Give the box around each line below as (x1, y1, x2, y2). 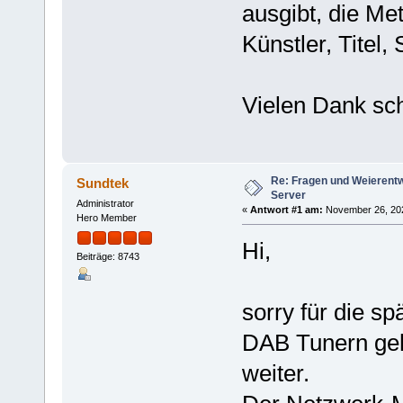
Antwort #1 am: (249, 204, 323, 216)
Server (270, 189, 306, 202)
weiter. (241, 360, 309, 388)
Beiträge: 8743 (76, 250, 139, 262)
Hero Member (76, 212, 137, 224)
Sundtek (76, 175, 130, 192)
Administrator (76, 198, 134, 210)
